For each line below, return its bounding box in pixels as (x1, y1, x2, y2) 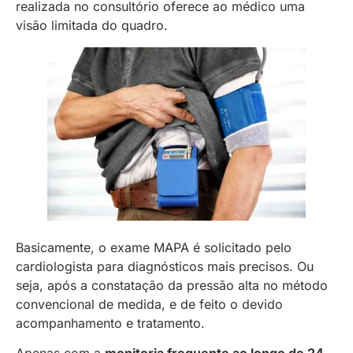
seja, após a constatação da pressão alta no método (16, 277, 328, 293)
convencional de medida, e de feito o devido (16, 295, 283, 312)
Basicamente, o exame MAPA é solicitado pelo (16, 239, 292, 255)
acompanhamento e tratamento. (16, 314, 205, 331)
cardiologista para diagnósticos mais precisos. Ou (16, 258, 314, 274)
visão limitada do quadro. (16, 17, 168, 34)
